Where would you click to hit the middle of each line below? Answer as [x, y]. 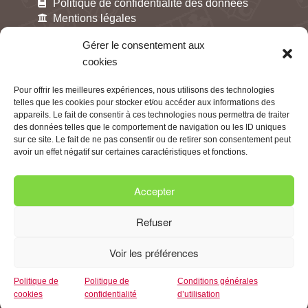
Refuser [154, 221]
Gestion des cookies [103, 33]
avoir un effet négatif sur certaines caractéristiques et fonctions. [131, 152]
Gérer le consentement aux [144, 45]
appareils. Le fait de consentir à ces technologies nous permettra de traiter [152, 115]
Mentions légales [95, 18]
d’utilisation [198, 294]
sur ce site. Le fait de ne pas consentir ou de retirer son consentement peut [152, 140]
